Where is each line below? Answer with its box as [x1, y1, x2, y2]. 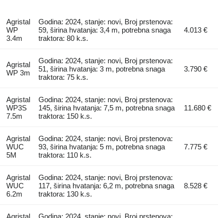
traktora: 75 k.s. [38, 73, 89, 82]
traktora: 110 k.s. [38, 151, 92, 160]
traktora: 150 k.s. [38, 112, 92, 121]
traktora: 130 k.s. [38, 190, 92, 199]
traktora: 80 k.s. [38, 34, 89, 43]
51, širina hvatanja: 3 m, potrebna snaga [38, 65, 165, 73]
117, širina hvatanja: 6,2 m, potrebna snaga [38, 182, 175, 190]
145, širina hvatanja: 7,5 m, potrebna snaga [38, 104, 175, 112]
